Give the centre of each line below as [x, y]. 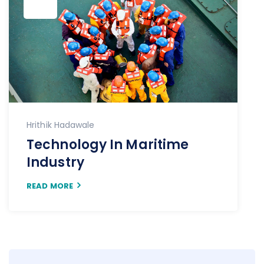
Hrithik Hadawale [61, 125]
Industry [55, 163]
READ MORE [50, 186]
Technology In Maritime [108, 145]
